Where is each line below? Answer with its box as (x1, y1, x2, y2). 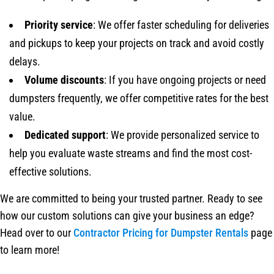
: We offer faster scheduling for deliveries (93, 18, 269, 32)
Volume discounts (24, 73, 104, 87)
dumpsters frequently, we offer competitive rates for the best (9, 92, 268, 105)
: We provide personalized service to (106, 128, 259, 142)
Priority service (24, 18, 93, 32)
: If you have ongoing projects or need (104, 73, 266, 87)
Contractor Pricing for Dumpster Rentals (73, 226, 248, 240)
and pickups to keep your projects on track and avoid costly (9, 37, 264, 50)
